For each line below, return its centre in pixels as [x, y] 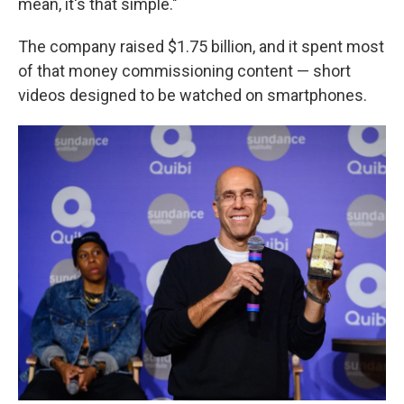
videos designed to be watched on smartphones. [193, 95]
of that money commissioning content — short [184, 71]
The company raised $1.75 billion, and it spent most [201, 46]
